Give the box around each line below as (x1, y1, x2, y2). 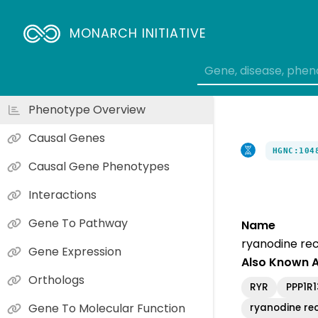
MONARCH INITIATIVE (70, 25, 207, 42)
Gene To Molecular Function (28, 300, 185, 317)
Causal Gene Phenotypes (28, 158, 170, 175)
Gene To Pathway (28, 215, 128, 231)
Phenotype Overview (28, 102, 146, 118)
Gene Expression (28, 243, 121, 260)
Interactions (28, 187, 97, 203)
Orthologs (28, 272, 84, 288)
